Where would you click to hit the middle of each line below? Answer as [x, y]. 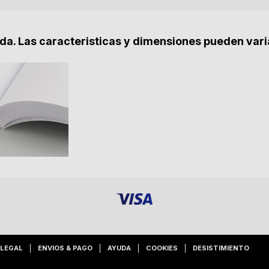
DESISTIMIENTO [221, 248]
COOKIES [162, 248]
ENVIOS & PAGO [65, 248]
